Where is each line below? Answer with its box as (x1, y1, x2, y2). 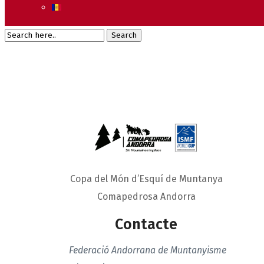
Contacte (115, 215, 177, 233)
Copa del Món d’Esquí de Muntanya (70, 173, 223, 184)
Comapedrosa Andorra (97, 190, 196, 202)
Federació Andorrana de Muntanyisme (69, 244, 226, 256)
